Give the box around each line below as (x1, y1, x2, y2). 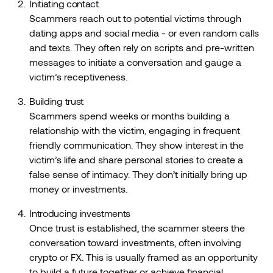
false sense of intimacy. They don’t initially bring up (29, 168, 248, 180)
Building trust (29, 95, 83, 107)
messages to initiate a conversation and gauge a (29, 56, 242, 68)
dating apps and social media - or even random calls (29, 27, 260, 39)
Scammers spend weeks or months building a (29, 110, 230, 122)
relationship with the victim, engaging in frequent (29, 124, 241, 136)
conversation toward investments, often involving (29, 236, 242, 249)
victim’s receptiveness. (29, 71, 128, 83)
